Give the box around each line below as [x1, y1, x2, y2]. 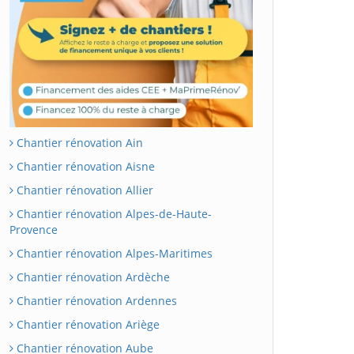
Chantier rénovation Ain [13, 134, 143, 150]
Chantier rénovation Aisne [13, 158, 155, 174]
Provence [9, 221, 58, 237]
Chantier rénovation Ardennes [13, 292, 177, 308]
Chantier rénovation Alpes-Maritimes [13, 245, 213, 261]
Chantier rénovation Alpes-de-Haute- [13, 205, 212, 221]
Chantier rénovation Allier [13, 182, 153, 198]
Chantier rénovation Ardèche [13, 269, 170, 284]
